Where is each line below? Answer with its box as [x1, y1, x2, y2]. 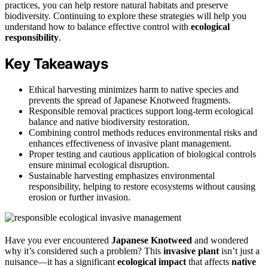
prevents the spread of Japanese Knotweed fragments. [29, 95, 231, 105]
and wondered [192, 234, 248, 245]
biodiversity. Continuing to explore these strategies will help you [5, 10, 246, 21]
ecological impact [117, 256, 186, 267]
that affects [186, 256, 232, 267]
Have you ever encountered [5, 234, 111, 245]
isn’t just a [219, 245, 260, 256]
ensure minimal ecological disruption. [29, 159, 169, 170]
